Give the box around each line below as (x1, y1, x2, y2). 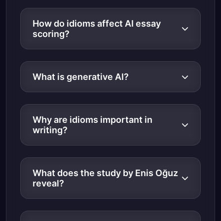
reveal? (33, 178, 64, 188)
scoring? (33, 29, 70, 39)
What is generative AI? (33, 72, 129, 82)
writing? (33, 125, 68, 135)
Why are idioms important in (33, 114, 152, 125)
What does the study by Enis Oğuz (33, 168, 178, 178)
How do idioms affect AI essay (33, 18, 161, 29)
